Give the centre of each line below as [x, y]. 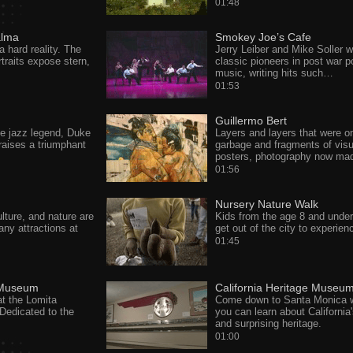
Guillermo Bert [251, 121]
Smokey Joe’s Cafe [263, 37]
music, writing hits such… [274, 73]
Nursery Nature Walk [266, 204]
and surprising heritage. [268, 323]
